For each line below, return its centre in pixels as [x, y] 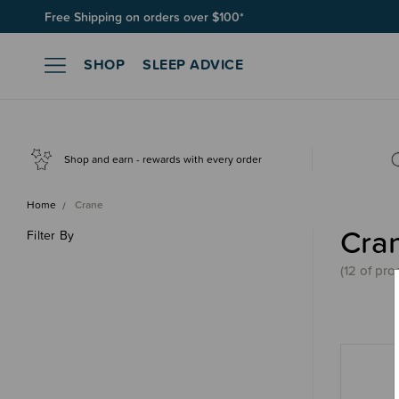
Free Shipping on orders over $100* [144, 16]
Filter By [51, 236]
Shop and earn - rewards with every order [163, 159]
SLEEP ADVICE [193, 64]
